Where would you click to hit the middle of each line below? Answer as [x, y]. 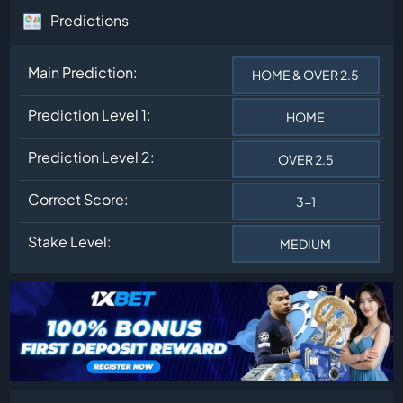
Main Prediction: [83, 72]
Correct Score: [79, 199]
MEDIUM [306, 243]
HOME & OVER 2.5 [306, 74]
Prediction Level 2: [92, 157]
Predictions [90, 21]
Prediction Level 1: [90, 114]
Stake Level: [70, 241]
